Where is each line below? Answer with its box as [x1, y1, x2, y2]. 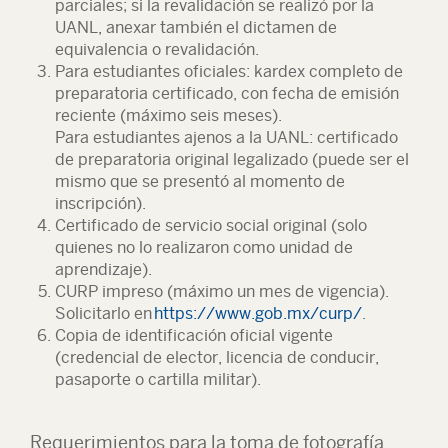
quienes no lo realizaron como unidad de [55, 238, 353, 257]
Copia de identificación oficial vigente [55, 326, 333, 345]
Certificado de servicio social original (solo [55, 216, 367, 235]
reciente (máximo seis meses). [55, 106, 282, 125]
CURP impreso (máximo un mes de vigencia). [55, 282, 389, 301]
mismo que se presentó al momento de [55, 172, 345, 191]
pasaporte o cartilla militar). [55, 370, 261, 389]
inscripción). [55, 194, 146, 213]
